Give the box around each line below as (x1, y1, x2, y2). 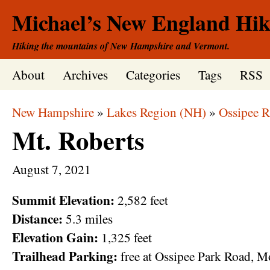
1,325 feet (98, 228, 152, 246)
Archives (63, 66, 108, 83)
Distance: (12, 209, 63, 228)
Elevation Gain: (12, 228, 98, 247)
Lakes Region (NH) (107, 103, 206, 121)
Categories (126, 66, 180, 83)
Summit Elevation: (12, 190, 115, 210)
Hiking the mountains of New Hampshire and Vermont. (12, 39, 230, 52)
